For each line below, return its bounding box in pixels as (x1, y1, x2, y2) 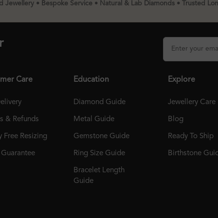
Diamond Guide (73, 98, 126, 106)
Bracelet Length (73, 166, 125, 174)
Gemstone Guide (73, 132, 129, 140)
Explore (168, 75, 195, 84)
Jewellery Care (168, 98, 216, 106)
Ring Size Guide (73, 149, 125, 157)
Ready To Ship (168, 132, 214, 140)
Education (73, 75, 109, 84)
